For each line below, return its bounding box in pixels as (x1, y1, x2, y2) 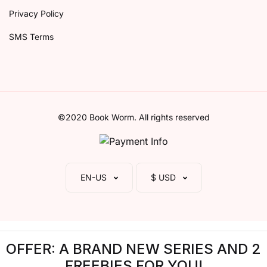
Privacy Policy (9, 8, 64, 18)
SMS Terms (9, 32, 54, 42)
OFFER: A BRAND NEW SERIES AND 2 (6, 240, 261, 257)
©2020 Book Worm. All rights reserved (57, 112, 210, 122)
